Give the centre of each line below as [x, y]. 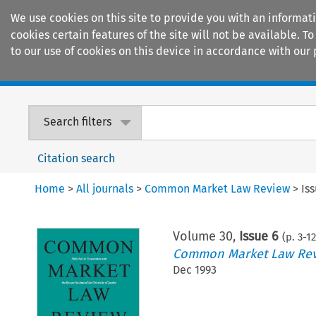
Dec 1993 [194, 269]
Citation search [77, 158]
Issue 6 [259, 236]
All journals [105, 188]
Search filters [78, 122]
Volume [196, 236]
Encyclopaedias [260, 71]
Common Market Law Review [218, 188]
